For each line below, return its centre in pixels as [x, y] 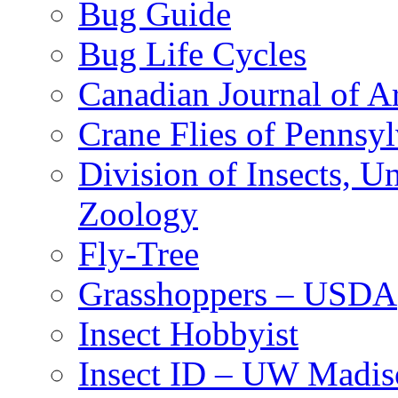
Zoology [138, 214]
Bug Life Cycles [192, 54]
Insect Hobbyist [188, 334]
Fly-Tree [139, 254]
